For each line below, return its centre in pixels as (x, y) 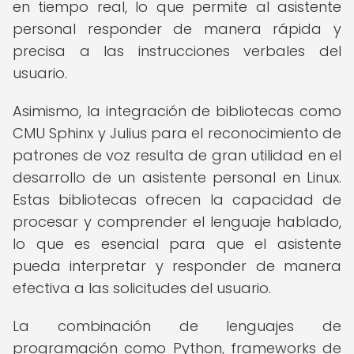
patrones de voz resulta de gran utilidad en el (177, 155)
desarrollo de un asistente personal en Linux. (177, 177)
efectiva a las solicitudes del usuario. (142, 288)
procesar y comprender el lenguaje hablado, (177, 222)
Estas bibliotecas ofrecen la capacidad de (177, 200)
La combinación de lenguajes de (177, 326)
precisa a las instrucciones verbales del (177, 51)
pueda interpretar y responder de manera (177, 266)
